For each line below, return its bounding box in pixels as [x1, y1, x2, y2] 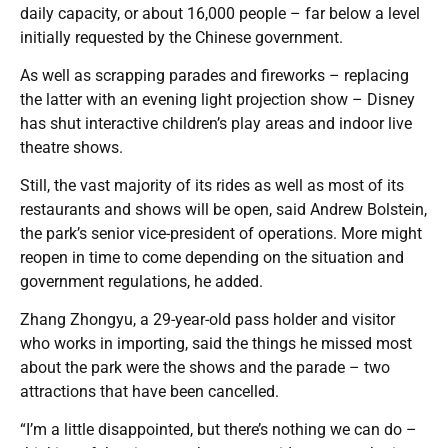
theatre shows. [20, 138, 123, 158]
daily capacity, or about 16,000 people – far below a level [20, 4, 420, 24]
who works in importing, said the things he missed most [20, 334, 412, 354]
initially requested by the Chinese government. [20, 28, 343, 48]
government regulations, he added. [20, 272, 263, 292]
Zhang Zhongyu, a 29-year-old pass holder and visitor [20, 310, 395, 330]
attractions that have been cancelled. [20, 382, 279, 402]
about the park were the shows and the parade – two [20, 358, 390, 378]
